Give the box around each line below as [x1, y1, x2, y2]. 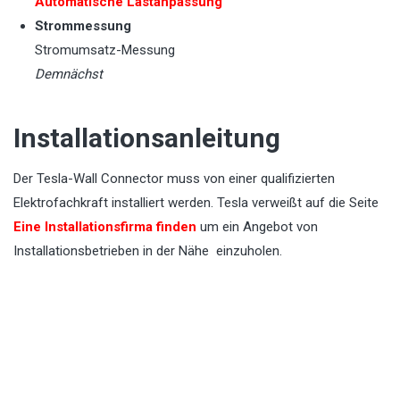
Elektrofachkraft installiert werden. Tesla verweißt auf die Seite [13, 195, 379, 212]
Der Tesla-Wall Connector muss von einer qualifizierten [13, 171, 335, 187]
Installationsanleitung [13, 122, 280, 154]
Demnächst [35, 66, 103, 83]
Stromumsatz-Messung [35, 42, 175, 59]
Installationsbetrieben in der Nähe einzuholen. [13, 243, 282, 260]
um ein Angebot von [196, 219, 318, 236]
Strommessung [35, 18, 131, 35]
